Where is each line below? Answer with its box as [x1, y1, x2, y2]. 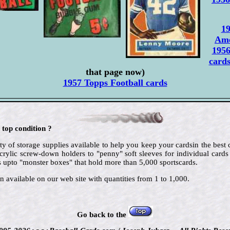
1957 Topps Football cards [63, 78, 167, 88]
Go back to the [77, 210, 128, 219]
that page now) [85, 67, 145, 78]
